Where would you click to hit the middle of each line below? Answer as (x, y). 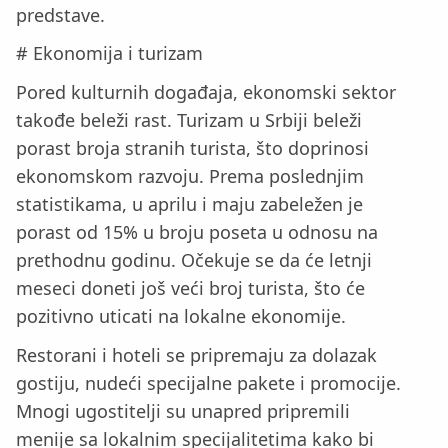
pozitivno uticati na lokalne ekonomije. (181, 316)
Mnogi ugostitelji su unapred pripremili (183, 410)
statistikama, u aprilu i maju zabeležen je (189, 204)
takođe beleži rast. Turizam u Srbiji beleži (189, 120)
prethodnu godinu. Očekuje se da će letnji (194, 260)
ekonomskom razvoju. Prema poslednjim (190, 176)
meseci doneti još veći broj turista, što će (190, 288)
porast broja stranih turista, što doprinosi (192, 148)
